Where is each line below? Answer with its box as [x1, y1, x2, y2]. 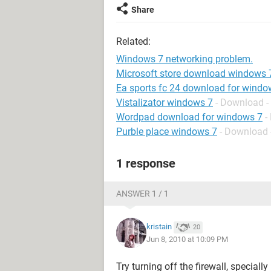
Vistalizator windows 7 [116, 97, 213, 108]
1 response [116, 156, 175, 171]
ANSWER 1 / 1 [116, 189, 169, 198]
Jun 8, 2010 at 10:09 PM [146, 234, 228, 244]
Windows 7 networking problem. [116, 53, 253, 65]
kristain [146, 222, 172, 232]
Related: [116, 36, 151, 47]
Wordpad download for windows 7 [116, 111, 263, 123]
